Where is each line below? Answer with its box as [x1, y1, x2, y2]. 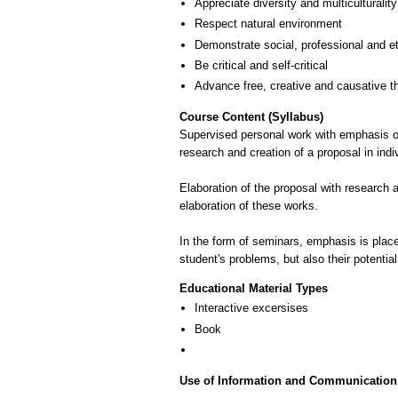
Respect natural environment [195, 17, 342, 31]
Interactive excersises [195, 301, 308, 315]
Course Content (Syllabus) [179, 110, 323, 124]
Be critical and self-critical [195, 59, 328, 73]
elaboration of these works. [179, 199, 318, 213]
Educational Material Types [179, 282, 328, 296]
